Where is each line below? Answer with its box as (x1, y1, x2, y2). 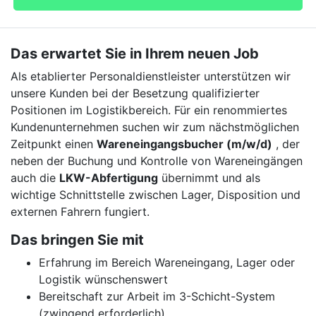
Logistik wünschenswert (39, 272, 168, 286)
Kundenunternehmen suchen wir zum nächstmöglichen (11, 120, 299, 134)
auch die (11, 171, 59, 185)
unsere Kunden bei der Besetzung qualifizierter (11, 86, 260, 100)
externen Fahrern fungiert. (11, 205, 150, 219)
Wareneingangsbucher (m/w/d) (97, 137, 272, 151)
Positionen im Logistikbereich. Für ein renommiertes (11, 103, 287, 117)
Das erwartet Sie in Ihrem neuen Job (11, 45, 259, 62)
